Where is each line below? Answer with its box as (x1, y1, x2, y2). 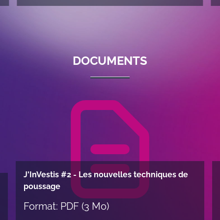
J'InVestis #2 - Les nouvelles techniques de (23, 170, 188, 179)
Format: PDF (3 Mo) (23, 200, 109, 212)
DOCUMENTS (73, 54, 147, 68)
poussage (23, 182, 60, 191)
